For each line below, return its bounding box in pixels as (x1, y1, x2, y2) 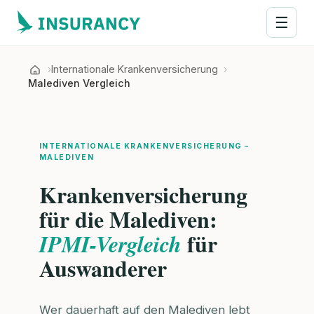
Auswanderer (39, 251, 167, 285)
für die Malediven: (39, 202, 217, 235)
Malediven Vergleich (28, 77, 130, 89)
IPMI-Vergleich (39, 227, 182, 259)
